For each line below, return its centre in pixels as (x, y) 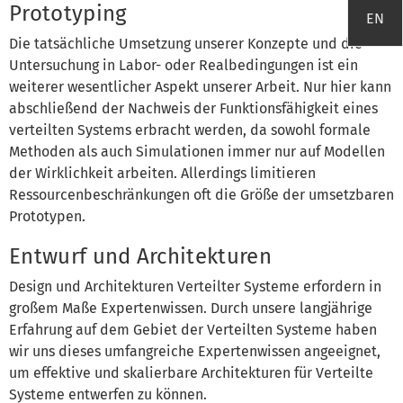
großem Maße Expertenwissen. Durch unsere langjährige (191, 308)
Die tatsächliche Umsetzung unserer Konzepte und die (186, 43)
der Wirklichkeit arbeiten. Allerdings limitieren (162, 173)
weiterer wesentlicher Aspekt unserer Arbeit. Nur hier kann (200, 86)
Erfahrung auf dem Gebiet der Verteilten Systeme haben (193, 329)
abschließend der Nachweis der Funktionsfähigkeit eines (193, 108)
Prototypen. (47, 216)
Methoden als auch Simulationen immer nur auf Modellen (197, 151)
